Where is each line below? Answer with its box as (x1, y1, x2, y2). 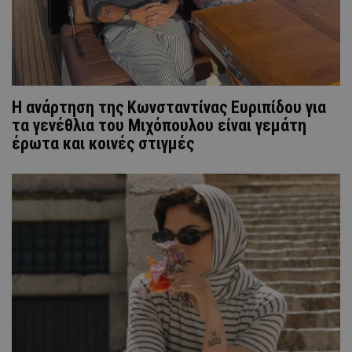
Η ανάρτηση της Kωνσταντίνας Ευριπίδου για (12, 97, 326, 117)
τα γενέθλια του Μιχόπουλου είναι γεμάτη (12, 115, 306, 135)
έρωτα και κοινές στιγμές (12, 133, 194, 153)
